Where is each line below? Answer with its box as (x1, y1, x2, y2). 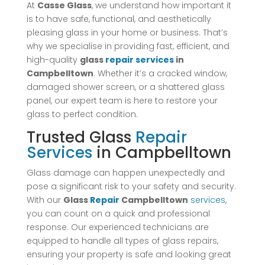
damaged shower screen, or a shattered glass (26, 80, 225, 93)
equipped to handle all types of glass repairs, (26, 234, 218, 247)
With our (26, 193, 63, 206)
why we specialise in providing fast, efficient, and (26, 40, 230, 52)
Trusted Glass (26, 126, 135, 148)
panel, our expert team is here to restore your (26, 94, 218, 106)
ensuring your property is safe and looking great (26, 248, 231, 260)
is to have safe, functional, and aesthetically (26, 12, 211, 25)
